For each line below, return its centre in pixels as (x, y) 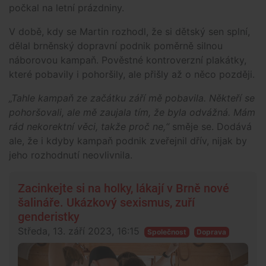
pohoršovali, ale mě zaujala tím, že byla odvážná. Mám (132, 113)
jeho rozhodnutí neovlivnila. (71, 155)
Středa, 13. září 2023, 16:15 (79, 231)
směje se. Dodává (210, 127)
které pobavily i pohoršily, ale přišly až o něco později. (132, 75)
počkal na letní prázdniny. (66, 8)
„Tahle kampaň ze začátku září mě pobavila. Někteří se (132, 98)
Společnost (167, 232)
